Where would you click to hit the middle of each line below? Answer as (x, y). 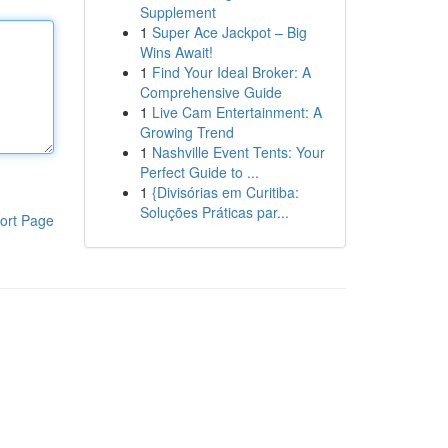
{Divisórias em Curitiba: (225, 192)
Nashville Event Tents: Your (238, 152)
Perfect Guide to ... (199, 172)
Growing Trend (186, 132)
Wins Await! (176, 52)
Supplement (177, 12)
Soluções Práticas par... (214, 212)
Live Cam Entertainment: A (236, 112)
